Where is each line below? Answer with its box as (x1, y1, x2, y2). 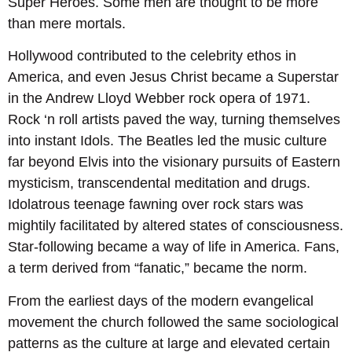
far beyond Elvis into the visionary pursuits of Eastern (8, 154, 340, 170)
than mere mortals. (8, 15, 126, 31)
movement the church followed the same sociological (8, 313, 339, 330)
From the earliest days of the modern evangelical (8, 292, 313, 309)
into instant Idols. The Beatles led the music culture (8, 133, 327, 149)
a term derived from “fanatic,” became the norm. (8, 260, 307, 277)
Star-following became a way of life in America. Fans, (8, 239, 339, 255)
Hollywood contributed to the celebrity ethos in (8, 48, 296, 64)
